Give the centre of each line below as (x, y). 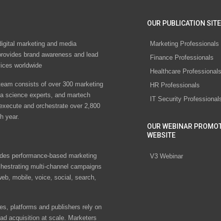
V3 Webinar (166, 156)
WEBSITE (161, 135)
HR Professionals (175, 85)
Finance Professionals (182, 58)
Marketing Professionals (184, 44)
